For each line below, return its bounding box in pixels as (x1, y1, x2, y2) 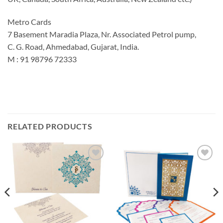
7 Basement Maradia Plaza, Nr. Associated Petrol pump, (7, 29, 196, 39)
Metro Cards (7, 17, 51, 27)
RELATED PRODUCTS (7, 121, 93, 131)
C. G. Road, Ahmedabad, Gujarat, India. (7, 42, 139, 52)
